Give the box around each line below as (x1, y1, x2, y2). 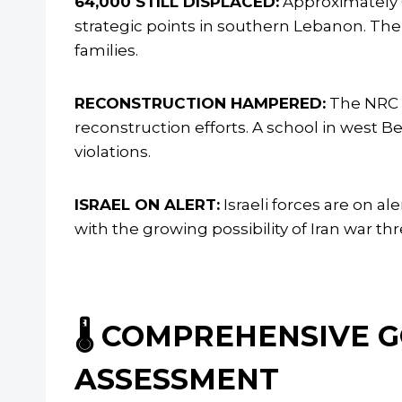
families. (74, 41, 138, 60)
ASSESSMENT (74, 362, 279, 398)
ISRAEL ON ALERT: (74, 196, 220, 214)
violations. (74, 143, 151, 162)
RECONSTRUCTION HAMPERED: (74, 94, 326, 113)
